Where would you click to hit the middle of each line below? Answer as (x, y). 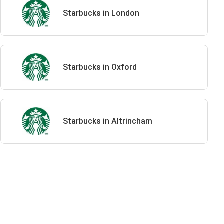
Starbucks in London (101, 13)
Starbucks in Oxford (100, 67)
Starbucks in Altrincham (107, 121)
